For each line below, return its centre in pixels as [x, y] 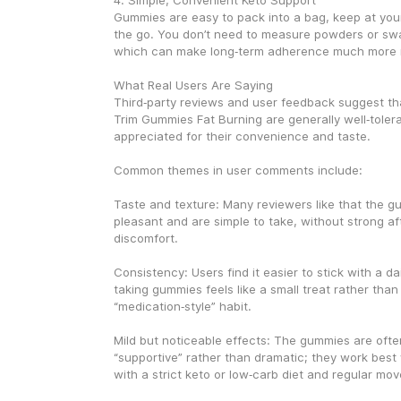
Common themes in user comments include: [238, 170]
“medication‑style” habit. [182, 306]
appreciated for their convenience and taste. [242, 136]
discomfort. [145, 238]
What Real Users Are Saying [193, 85]
